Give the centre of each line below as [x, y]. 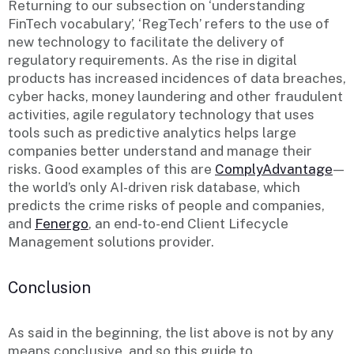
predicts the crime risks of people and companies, [166, 206]
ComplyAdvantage [274, 169]
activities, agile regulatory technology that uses [161, 115]
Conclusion [49, 288]
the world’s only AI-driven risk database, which [154, 188]
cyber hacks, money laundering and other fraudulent [175, 97]
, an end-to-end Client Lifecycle [188, 224]
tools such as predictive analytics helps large [152, 133]
